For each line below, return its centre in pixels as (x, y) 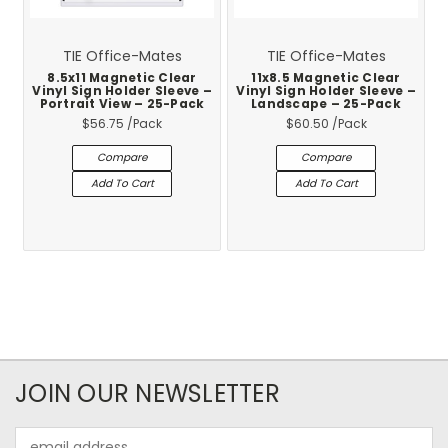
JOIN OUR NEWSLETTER (147, 393)
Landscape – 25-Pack (326, 103)
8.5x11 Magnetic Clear (122, 77)
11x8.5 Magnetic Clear (326, 77)
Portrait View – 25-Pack (122, 103)
